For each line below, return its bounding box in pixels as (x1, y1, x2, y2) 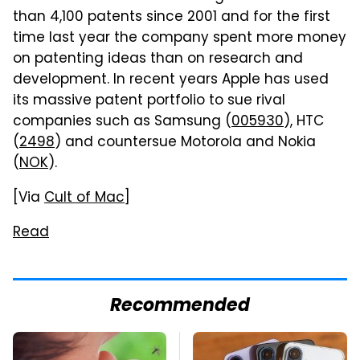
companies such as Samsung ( (13, 111, 231, 133)
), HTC (284, 111, 324, 133)
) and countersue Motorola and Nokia (55, 132, 316, 154)
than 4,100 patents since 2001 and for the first (13, 6, 330, 29)
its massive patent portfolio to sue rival (13, 90, 285, 112)
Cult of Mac (44, 187, 125, 210)
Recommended (110, 292, 250, 321)
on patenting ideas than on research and (13, 48, 303, 71)
